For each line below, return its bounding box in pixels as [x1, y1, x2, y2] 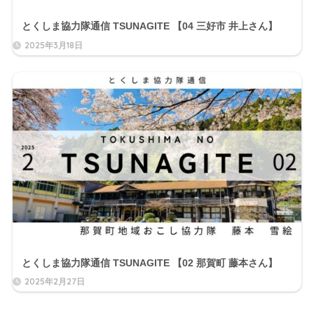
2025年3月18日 [24, 39, 83, 50]
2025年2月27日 [24, 276, 85, 287]
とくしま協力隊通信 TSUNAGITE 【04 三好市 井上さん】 [21, 20, 278, 32]
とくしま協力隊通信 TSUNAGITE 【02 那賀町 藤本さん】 [21, 257, 278, 268]
